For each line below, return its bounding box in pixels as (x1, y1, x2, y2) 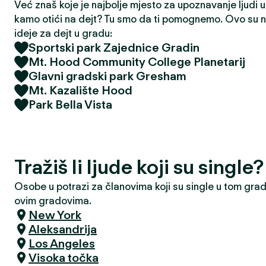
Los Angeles (28, 236, 95, 251)
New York (28, 208, 81, 222)
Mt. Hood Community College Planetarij (28, 55, 245, 69)
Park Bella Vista (28, 97, 112, 112)
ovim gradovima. (14, 195, 91, 207)
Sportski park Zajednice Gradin (28, 40, 199, 55)
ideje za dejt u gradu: (14, 27, 112, 39)
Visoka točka (28, 251, 99, 265)
